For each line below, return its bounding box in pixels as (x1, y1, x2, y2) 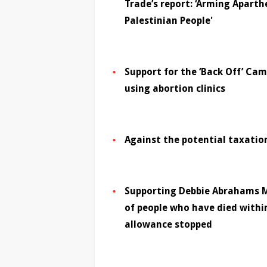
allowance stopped (125, 219, 212, 231)
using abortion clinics (125, 83, 225, 95)
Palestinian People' (125, 15, 213, 27)
